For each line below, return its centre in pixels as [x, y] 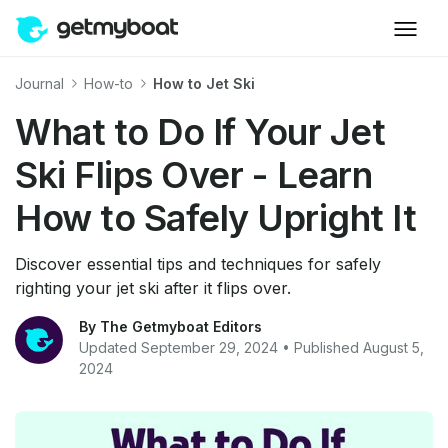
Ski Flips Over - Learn [193, 175]
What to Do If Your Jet [200, 132]
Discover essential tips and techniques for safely [198, 264]
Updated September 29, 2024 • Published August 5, [251, 348]
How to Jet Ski [204, 83]
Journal [41, 83]
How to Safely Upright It [215, 218]
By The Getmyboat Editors [170, 327]
